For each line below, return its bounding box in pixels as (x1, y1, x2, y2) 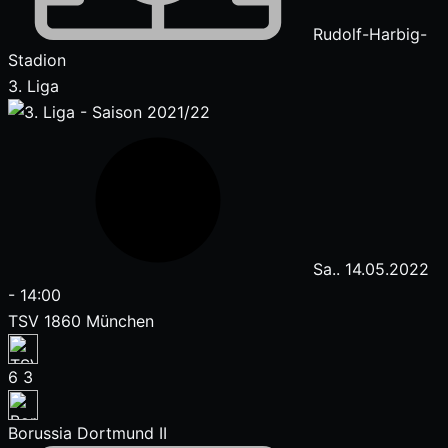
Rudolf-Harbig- (308, 24, 427, 44)
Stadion (8, 50, 66, 70)
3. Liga (8, 76, 59, 96)
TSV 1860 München (8, 311, 154, 331)
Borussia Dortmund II (8, 423, 167, 443)
